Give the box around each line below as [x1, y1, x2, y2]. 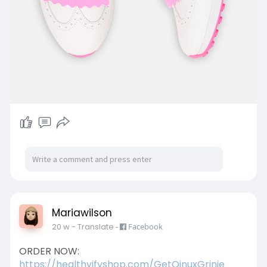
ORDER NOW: [18, 244, 79, 259]
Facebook [126, 221, 163, 232]
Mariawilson [51, 206, 112, 221]
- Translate [71, 221, 116, 233]
